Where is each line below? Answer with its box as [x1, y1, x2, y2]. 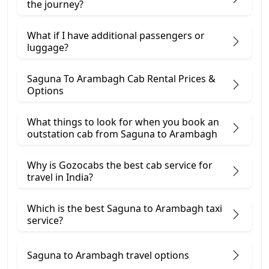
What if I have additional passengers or [27, 28, 205, 42]
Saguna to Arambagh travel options [27, 248, 189, 262]
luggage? [27, 40, 68, 54]
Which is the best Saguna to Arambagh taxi [27, 201, 222, 215]
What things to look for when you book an [27, 115, 219, 128]
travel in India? [27, 170, 93, 184]
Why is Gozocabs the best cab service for [27, 158, 213, 172]
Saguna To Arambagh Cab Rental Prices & [27, 71, 216, 85]
